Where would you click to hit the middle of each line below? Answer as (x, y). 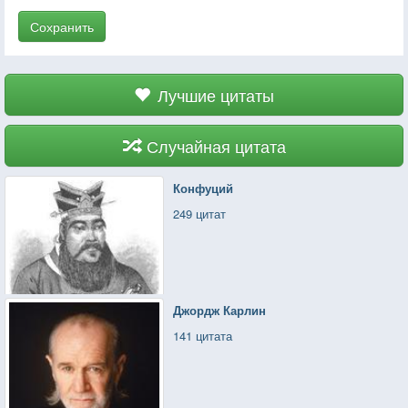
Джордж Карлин (220, 310)
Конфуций (204, 188)
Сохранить (62, 26)
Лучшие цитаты (216, 94)
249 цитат (200, 213)
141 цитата (203, 335)
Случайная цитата (216, 145)
